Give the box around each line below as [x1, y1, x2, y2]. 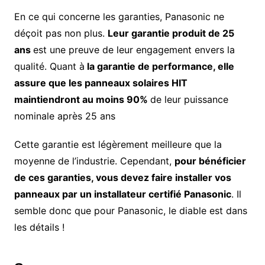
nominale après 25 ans [14, 110, 115, 122]
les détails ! [14, 221, 64, 234]
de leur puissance [150, 93, 228, 106]
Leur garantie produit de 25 [107, 27, 234, 40]
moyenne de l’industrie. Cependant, [14, 155, 174, 167]
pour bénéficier [174, 155, 246, 167]
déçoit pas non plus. [14, 27, 108, 40]
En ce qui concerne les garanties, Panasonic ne [14, 11, 224, 23]
